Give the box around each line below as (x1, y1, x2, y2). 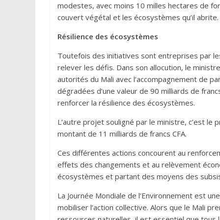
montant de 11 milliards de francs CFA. (57, 129, 187, 139)
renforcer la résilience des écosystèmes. (57, 98, 195, 108)
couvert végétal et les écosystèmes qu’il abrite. (57, 12, 219, 23)
